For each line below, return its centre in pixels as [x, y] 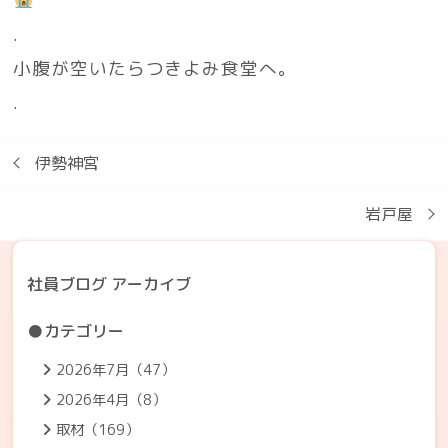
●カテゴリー [84, 330]
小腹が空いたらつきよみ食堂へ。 [155, 69]
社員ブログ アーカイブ [108, 283]
